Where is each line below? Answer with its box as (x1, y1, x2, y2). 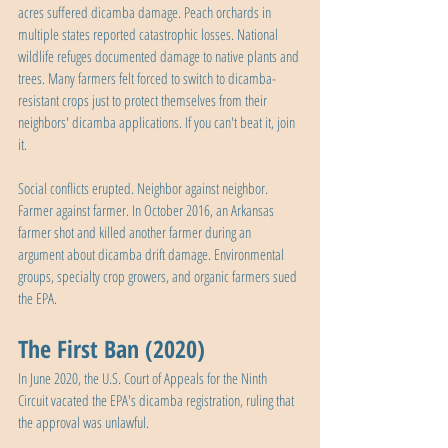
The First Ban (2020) (18, 332, 205, 366)
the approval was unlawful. (18, 412, 149, 433)
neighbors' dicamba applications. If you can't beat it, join (18, 112, 298, 133)
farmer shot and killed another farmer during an (18, 222, 254, 243)
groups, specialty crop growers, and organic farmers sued (18, 266, 300, 287)
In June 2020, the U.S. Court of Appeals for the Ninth (18, 368, 270, 389)
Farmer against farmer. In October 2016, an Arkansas (18, 200, 277, 221)
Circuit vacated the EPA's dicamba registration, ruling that (18, 390, 297, 411)
